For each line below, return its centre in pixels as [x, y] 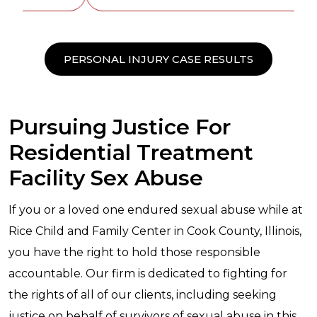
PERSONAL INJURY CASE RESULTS [158, 59]
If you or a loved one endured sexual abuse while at [156, 210]
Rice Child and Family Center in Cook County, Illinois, [155, 231]
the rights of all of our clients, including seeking [143, 295]
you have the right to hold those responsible [134, 252]
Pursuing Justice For [120, 127]
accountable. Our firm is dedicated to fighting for [148, 273]
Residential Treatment [131, 152]
